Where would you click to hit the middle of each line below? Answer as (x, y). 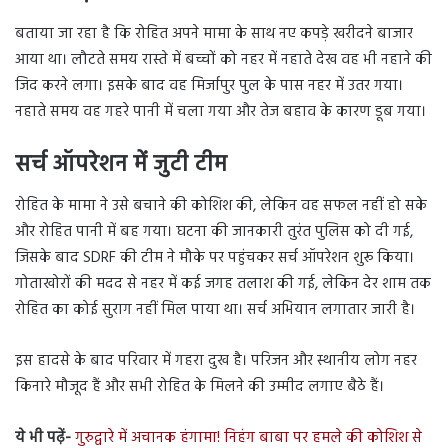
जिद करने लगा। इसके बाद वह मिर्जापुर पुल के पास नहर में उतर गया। (209, 85)
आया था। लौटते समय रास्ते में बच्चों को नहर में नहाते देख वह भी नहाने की (223, 59)
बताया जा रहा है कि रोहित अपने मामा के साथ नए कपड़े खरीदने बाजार (214, 33)
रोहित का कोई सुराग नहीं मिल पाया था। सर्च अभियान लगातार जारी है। (215, 310)
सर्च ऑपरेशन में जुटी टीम (121, 165)
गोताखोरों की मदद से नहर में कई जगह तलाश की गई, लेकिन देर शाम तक (223, 284)
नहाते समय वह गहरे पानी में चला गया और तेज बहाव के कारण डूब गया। (220, 111)
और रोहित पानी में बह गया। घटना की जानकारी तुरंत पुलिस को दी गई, (214, 232)
